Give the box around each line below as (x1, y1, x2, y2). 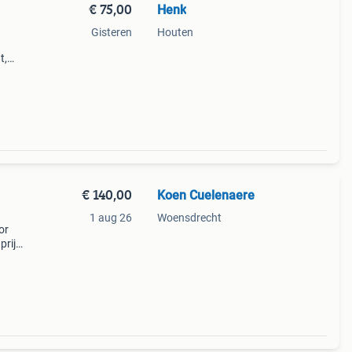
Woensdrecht (156, 211, 222, 224)
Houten (156, 26, 193, 38)
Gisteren (90, 26, 132, 38)
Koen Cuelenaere (156, 188, 255, 203)
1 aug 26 (89, 211, 132, 224)
